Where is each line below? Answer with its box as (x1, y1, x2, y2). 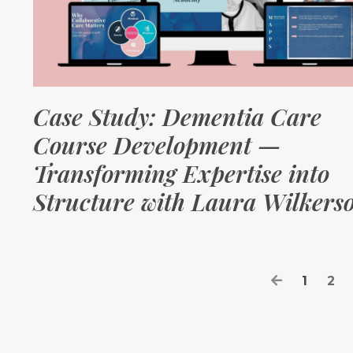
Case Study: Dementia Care (33, 101, 321, 133)
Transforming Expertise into (33, 158, 329, 190)
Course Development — (33, 129, 281, 162)
